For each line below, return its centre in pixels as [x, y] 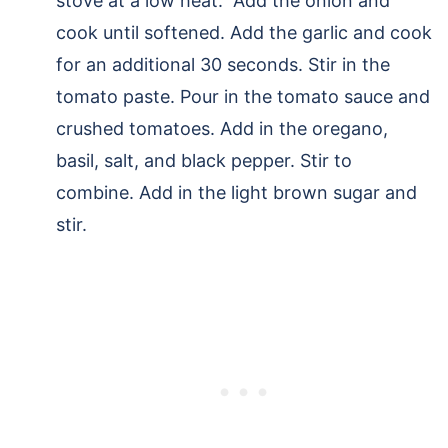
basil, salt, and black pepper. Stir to [204, 161]
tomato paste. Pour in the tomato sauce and [243, 97]
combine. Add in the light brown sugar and [236, 193]
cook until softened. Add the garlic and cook [244, 33]
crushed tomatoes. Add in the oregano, [222, 129]
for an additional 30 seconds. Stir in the [223, 65]
